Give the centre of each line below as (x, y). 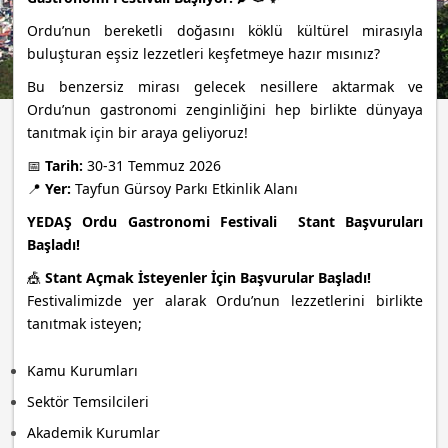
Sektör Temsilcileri (88, 401)
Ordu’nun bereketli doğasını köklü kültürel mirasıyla (225, 30)
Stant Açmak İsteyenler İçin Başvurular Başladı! (208, 277)
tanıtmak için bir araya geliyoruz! (138, 132)
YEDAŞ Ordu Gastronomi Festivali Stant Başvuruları (225, 221)
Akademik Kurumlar (94, 432)
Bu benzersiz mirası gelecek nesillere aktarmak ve (225, 86)
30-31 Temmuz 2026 (152, 165)
